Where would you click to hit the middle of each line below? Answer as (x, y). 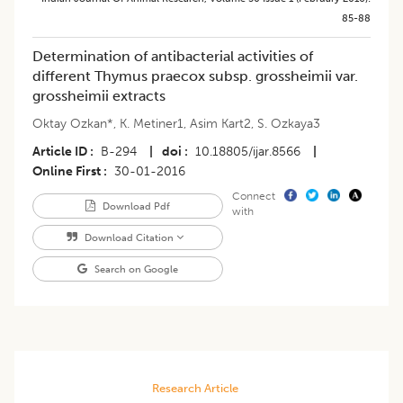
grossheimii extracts (99, 96)
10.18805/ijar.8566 (248, 152)
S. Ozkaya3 (289, 124)
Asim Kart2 (220, 124)
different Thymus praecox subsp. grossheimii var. (195, 76)
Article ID (60, 152)
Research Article (195, 389)
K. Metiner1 (152, 124)
